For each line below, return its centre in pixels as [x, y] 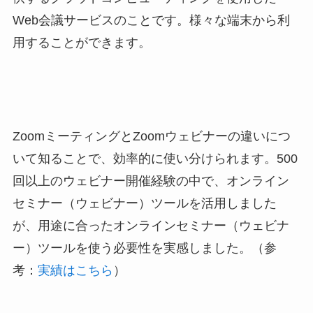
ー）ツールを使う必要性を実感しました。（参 [144, 248]
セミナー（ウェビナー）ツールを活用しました [144, 203]
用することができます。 [81, 42]
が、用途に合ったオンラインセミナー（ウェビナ [151, 225]
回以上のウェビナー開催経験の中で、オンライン [151, 181]
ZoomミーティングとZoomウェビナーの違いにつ [151, 136]
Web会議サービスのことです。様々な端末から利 [151, 20]
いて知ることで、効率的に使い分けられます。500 [155, 158]
